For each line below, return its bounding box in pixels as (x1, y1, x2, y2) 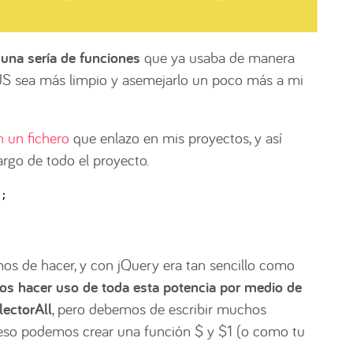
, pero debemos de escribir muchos (52, 298, 266, 318)
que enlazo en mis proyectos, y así (69, 127, 282, 147)
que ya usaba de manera (140, 46, 295, 67)
